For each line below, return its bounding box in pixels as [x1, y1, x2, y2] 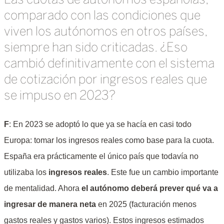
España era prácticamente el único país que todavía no [4, 151, 198, 160]
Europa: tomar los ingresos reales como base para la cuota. [4, 135, 214, 144]
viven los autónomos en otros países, [4, 25, 207, 38]
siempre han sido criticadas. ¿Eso [4, 41, 187, 54]
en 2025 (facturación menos [96, 199, 196, 208]
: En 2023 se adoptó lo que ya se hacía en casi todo [9, 119, 191, 128]
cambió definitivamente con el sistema [4, 57, 214, 70]
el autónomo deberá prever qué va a [81, 183, 218, 192]
